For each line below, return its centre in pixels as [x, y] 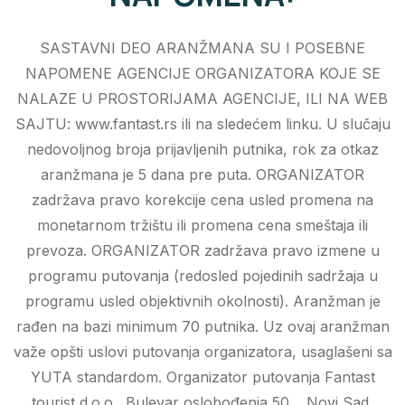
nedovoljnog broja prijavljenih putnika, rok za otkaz [202, 150]
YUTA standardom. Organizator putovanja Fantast [202, 377]
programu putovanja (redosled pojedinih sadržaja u [202, 276]
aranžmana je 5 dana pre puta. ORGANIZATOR [202, 175]
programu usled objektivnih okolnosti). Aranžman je [202, 301]
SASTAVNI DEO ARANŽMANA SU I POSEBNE [202, 48]
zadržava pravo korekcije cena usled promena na [202, 200]
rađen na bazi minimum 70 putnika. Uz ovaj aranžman [202, 327]
